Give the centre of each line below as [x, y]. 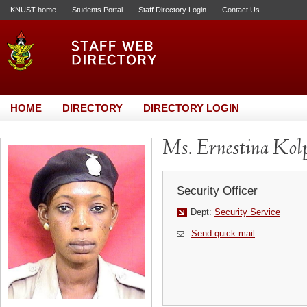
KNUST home [33, 10]
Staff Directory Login [172, 10]
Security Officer [217, 191]
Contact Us [241, 10]
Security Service [247, 212]
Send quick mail [223, 233]
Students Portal [97, 10]
